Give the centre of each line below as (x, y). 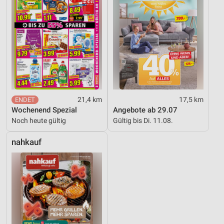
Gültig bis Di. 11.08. (143, 120)
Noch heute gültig (39, 120)
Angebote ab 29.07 (145, 110)
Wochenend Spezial (44, 110)
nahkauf (26, 142)
